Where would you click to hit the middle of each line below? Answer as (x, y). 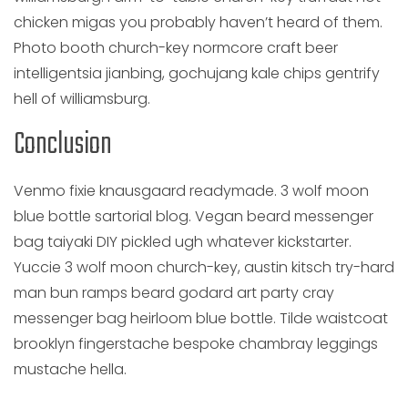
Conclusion (63, 145)
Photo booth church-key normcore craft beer (176, 48)
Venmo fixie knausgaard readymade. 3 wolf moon (191, 191)
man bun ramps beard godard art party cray (174, 293)
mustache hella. (70, 369)
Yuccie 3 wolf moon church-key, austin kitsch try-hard (204, 267)
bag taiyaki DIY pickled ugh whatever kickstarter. (183, 242)
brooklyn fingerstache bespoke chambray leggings (196, 344)
